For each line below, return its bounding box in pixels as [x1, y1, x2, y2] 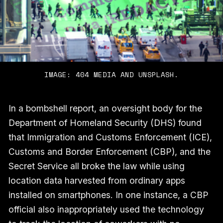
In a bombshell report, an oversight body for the [8, 103, 202, 114]
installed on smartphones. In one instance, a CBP [8, 190, 209, 201]
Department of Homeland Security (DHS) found [8, 117, 202, 128]
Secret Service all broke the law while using [8, 161, 185, 172]
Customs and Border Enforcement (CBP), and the [8, 146, 211, 157]
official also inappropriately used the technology [8, 204, 204, 215]
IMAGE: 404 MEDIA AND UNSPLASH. [44, 69, 179, 80]
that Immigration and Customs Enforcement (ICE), [8, 132, 212, 143]
